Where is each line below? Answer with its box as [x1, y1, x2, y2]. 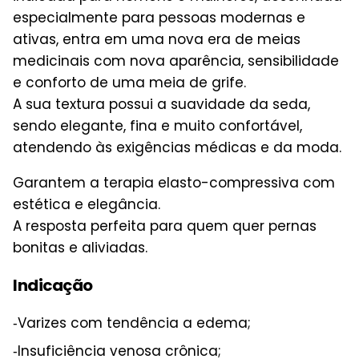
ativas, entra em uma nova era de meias [13, 29, 301, 49]
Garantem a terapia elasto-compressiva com [13, 172, 335, 192]
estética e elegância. [13, 194, 160, 214]
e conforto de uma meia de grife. [13, 72, 246, 92]
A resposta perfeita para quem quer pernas [13, 216, 317, 236]
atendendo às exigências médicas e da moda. [13, 137, 341, 157]
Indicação [13, 273, 93, 296]
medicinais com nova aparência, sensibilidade [13, 50, 339, 71]
